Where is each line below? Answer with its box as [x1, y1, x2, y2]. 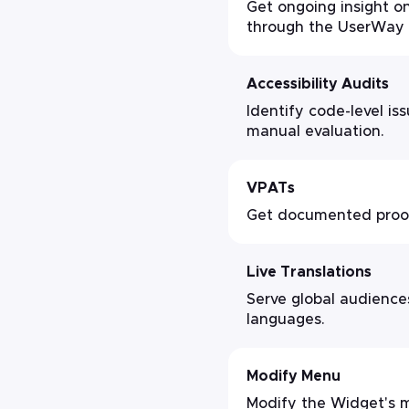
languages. [246, 312, 325, 327]
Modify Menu [246, 369, 341, 383]
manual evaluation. [246, 124, 384, 139]
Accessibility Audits [246, 77, 389, 91]
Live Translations [246, 265, 372, 279]
